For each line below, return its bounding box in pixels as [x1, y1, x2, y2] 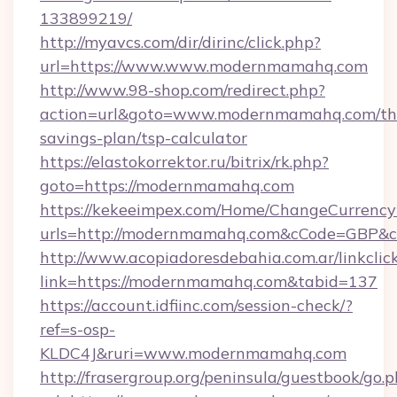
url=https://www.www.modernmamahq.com [40, 56, 368, 76]
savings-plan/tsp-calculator [40, 128, 247, 148]
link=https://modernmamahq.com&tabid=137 [40, 271, 378, 292]
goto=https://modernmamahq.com [40, 175, 294, 196]
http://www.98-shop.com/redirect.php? [40, 80, 325, 100]
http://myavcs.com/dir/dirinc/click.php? [40, 32, 321, 52]
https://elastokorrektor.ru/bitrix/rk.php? [40, 152, 329, 172]
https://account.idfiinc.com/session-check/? [40, 295, 353, 315]
